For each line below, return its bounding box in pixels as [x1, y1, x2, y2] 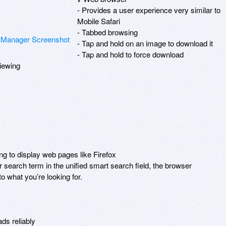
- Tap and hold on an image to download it [77, 37, 213, 48]
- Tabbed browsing [77, 26, 138, 37]
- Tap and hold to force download [77, 48, 184, 60]
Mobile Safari [77, 15, 120, 26]
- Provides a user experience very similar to [77, 4, 220, 15]
